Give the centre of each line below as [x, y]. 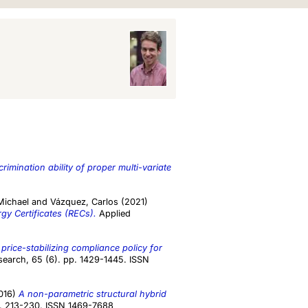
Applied [113, 214]
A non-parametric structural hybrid [92, 294]
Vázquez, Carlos [84, 202]
